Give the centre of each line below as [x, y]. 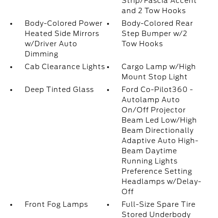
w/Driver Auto [51, 44]
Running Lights [150, 161]
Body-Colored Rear [158, 23]
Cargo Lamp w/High [159, 67]
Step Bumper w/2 [155, 34]
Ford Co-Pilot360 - [158, 90]
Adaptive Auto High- [160, 141]
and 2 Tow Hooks [154, 11]
